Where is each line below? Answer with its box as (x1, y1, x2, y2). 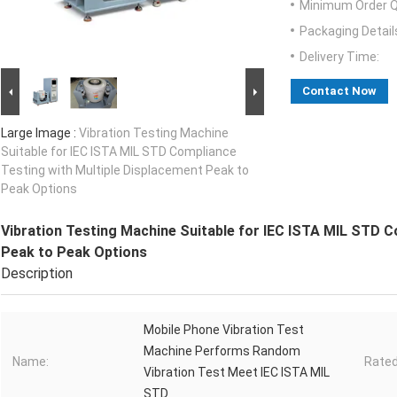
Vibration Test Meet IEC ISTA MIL (144, 365, 330, 380)
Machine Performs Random (144, 344, 300, 359)
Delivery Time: (300, 50, 379, 65)
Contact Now (302, 84, 377, 98)
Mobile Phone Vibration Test (144, 323, 304, 338)
